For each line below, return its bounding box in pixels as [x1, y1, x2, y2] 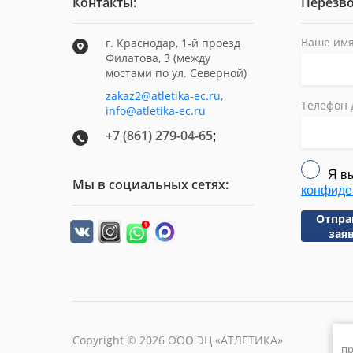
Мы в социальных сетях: [72, 176, 229, 193]
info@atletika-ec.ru [106, 103, 206, 118]
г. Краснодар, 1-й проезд [106, 35, 240, 50]
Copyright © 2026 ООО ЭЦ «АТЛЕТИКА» [72, 333, 283, 347]
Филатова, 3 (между [106, 50, 210, 65]
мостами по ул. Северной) [106, 65, 247, 80]
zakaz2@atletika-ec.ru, [106, 88, 223, 103]
